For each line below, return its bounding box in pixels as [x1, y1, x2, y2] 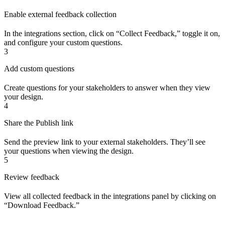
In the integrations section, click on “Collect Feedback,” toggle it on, [4, 29, 220, 38]
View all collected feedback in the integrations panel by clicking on [4, 192, 216, 201]
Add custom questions [4, 64, 74, 73]
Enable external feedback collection [4, 10, 117, 19]
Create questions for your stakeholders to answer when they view [4, 83, 210, 92]
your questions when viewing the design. [4, 147, 134, 156]
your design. [4, 92, 43, 101]
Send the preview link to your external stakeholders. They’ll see [4, 138, 205, 147]
